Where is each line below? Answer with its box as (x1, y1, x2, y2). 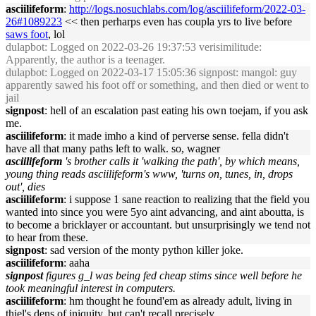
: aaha (63, 257, 90, 269)
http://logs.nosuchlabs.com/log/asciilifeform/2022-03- (69, 3, 305, 15)
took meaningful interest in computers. (6, 282, 176, 294)
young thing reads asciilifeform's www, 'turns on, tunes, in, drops (6, 168, 293, 180)
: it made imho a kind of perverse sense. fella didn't (63, 130, 288, 142)
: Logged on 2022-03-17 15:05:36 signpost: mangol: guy (44, 66, 297, 78)
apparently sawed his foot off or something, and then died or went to (6, 79, 309, 91)
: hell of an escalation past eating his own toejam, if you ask (44, 104, 308, 116)
